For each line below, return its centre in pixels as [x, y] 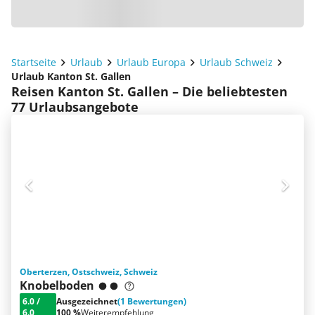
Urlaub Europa [151, 62]
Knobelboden [57, 285]
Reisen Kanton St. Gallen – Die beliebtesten [149, 91]
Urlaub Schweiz [236, 62]
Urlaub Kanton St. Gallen [71, 76]
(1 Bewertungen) [152, 301]
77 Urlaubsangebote [75, 107]
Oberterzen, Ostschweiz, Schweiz [89, 272]
